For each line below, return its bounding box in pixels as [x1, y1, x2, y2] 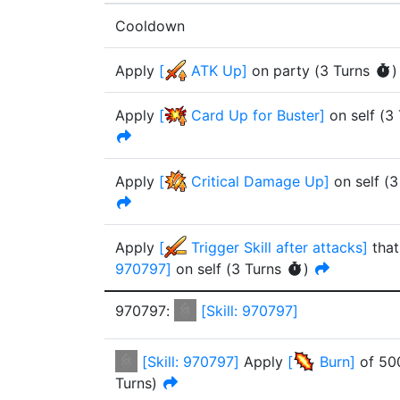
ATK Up [191, 62, 242, 79]
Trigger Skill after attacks [191, 238, 362, 256]
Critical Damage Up [191, 172, 324, 190]
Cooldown [115, 17, 185, 35]
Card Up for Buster [191, 106, 320, 124]
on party [247, 62, 314, 79]
